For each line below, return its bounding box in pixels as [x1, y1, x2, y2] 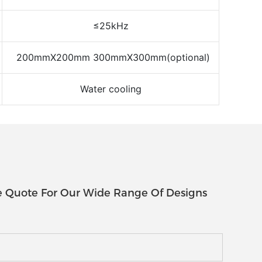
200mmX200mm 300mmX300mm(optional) [16, 51, 210, 63]
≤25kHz [92, 19, 129, 32]
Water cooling [80, 82, 142, 95]
